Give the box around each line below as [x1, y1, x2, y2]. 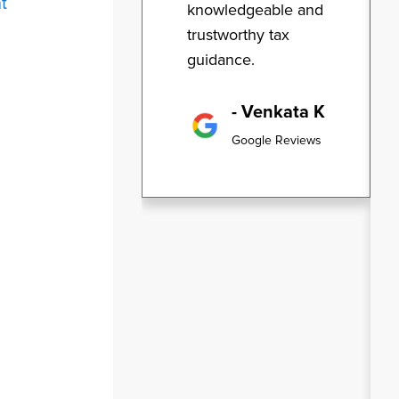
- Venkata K [232, 102, 325, 124]
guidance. [187, 50, 255, 70]
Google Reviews [232, 133, 322, 149]
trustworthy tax [187, 25, 289, 45]
